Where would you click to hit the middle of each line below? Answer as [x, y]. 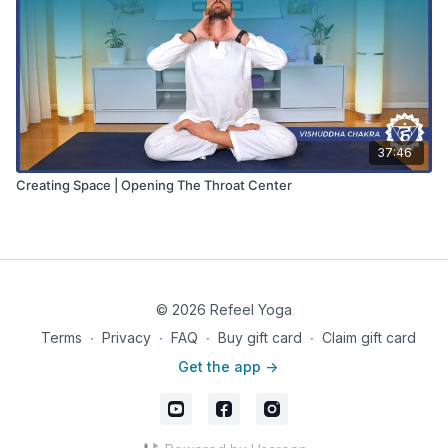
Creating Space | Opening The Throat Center [154, 184]
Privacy [126, 337]
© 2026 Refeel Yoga [224, 309]
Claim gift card [368, 337]
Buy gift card [259, 337]
